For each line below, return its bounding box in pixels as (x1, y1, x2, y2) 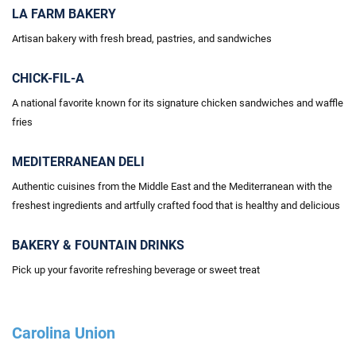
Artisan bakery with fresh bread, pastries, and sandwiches (12, 33, 272, 44)
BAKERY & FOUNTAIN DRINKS (12, 238, 184, 253)
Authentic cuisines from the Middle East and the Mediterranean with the (12, 180, 332, 192)
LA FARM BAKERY (12, 6, 116, 21)
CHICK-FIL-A (12, 71, 84, 86)
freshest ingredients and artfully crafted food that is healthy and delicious (12, 199, 340, 211)
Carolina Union (12, 323, 115, 342)
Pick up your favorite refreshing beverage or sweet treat (12, 264, 260, 276)
